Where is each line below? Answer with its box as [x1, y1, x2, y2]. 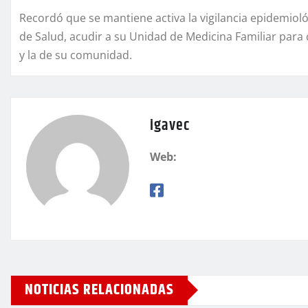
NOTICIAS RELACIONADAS [25, 278, 174, 302]
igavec [150, 113, 190, 137]
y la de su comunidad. [19, 47, 132, 63]
